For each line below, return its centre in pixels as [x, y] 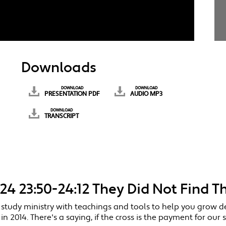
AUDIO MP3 [146, 94]
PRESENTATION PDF [72, 94]
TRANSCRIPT [62, 116]
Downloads [59, 68]
